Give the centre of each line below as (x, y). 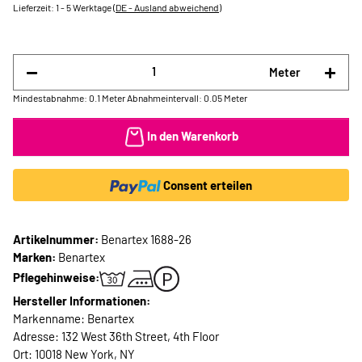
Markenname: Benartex (74, 319)
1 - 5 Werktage (84, 7)
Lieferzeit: (34, 7)
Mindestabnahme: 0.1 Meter (69, 97)
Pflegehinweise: (56, 277)
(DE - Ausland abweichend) (167, 7)
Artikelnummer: (57, 240)
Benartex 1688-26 (146, 240)
